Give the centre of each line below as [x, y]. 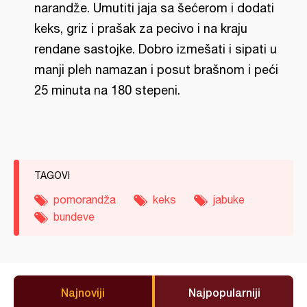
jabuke [229, 199]
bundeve [74, 217]
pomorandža [85, 199]
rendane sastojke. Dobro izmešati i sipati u [156, 49]
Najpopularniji [224, 292]
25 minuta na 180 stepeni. [107, 90]
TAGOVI [52, 175]
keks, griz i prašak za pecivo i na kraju [141, 28]
